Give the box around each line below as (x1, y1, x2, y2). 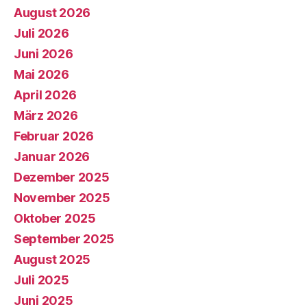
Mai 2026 (14, 67, 69, 82)
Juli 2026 (14, 26, 69, 40)
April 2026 (14, 88, 77, 102)
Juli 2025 (14, 273, 69, 287)
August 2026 (14, 5, 91, 20)
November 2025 (14, 191, 110, 205)
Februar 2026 (14, 129, 94, 143)
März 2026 (14, 108, 78, 123)
